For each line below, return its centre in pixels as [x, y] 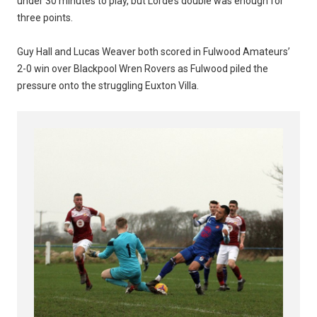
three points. [45, 18]
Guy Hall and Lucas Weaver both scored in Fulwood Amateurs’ [154, 52]
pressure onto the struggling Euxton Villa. [108, 86]
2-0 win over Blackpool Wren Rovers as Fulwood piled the [143, 69]
